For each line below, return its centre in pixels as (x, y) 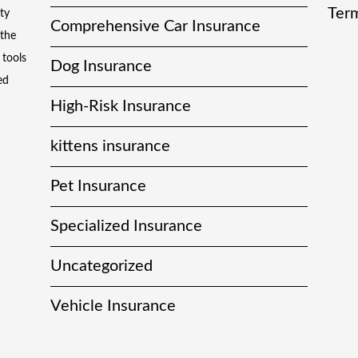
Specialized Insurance (127, 227)
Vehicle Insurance (113, 306)
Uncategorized (102, 267)
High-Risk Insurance (121, 107)
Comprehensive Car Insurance (156, 27)
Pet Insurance (99, 187)
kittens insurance (111, 147)
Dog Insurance (101, 67)
